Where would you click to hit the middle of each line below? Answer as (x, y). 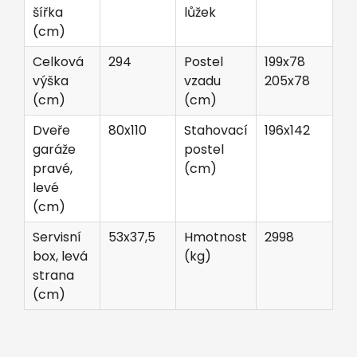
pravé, (53, 168)
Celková (58, 61)
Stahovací (216, 130)
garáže (54, 149)
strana (53, 275)
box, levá (60, 256)
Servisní (57, 237)
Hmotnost (216, 237)
